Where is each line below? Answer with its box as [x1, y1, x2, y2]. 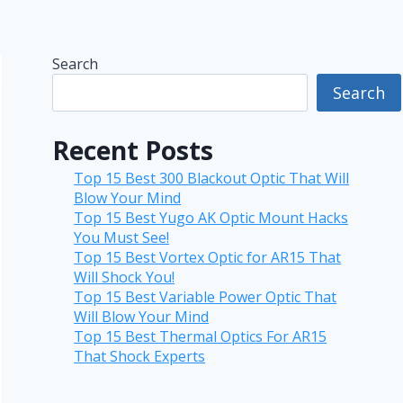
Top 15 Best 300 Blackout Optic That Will [74, 168, 350, 189]
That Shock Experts [74, 346, 206, 367]
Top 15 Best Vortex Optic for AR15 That [74, 247, 342, 268]
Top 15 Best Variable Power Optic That [74, 287, 337, 308]
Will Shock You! [74, 267, 175, 288]
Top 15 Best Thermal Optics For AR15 [74, 327, 327, 347]
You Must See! [74, 228, 170, 248]
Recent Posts [52, 133, 214, 168]
